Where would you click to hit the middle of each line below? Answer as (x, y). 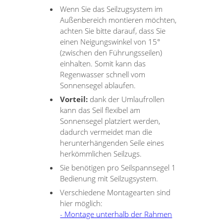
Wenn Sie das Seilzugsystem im (111, 9)
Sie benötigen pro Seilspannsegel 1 (118, 167)
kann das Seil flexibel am (100, 110)
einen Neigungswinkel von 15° (110, 41)
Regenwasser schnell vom (103, 74)
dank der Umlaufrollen (126, 99)
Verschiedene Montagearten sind (115, 192)
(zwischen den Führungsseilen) (111, 52)
